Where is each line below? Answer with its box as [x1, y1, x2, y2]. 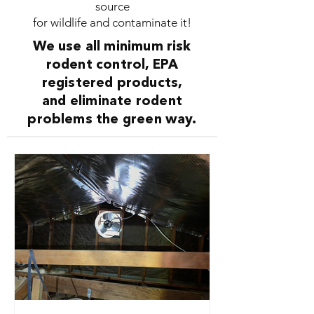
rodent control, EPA [46, 59, 179, 72]
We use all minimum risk [33, 41, 191, 54]
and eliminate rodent [42, 95, 182, 109]
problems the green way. [27, 114, 197, 127]
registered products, [41, 77, 183, 90]
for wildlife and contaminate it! [33, 15, 191, 29]
